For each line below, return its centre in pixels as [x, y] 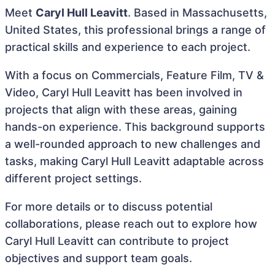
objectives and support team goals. [99, 258]
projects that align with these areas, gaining [121, 110]
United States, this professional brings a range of [135, 30]
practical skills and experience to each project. [128, 47]
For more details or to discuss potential [109, 207]
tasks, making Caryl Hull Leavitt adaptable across [134, 161]
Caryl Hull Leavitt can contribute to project [117, 241]
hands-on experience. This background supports [135, 127]
